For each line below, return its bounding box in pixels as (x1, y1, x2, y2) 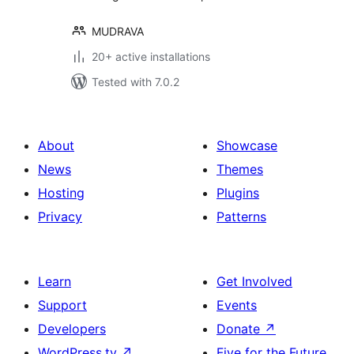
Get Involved (217, 273, 292, 289)
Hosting (38, 185, 85, 201)
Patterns (217, 209, 266, 224)
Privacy (38, 209, 82, 224)
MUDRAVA (92, 24, 144, 38)
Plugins (217, 185, 259, 201)
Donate (217, 321, 264, 337)
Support (38, 297, 87, 313)
